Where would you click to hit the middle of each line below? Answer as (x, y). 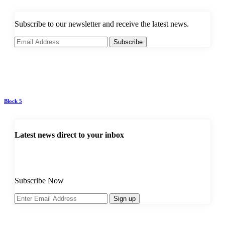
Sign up (125, 198)
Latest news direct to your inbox (69, 135)
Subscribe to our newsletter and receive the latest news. (102, 24)
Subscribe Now (39, 180)
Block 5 (13, 101)
